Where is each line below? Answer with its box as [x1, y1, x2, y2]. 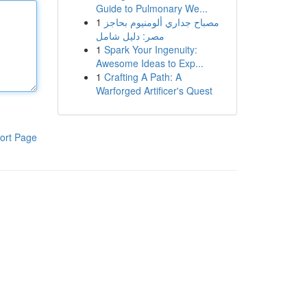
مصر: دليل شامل [95, 29, 164, 42]
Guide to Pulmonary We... [95, 1, 208, 15]
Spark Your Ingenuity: [103, 42, 197, 56]
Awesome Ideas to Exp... [95, 56, 204, 70]
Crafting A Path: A [103, 70, 182, 84]
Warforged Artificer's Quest [95, 84, 212, 97]
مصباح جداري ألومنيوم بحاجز [103, 15, 219, 29]
